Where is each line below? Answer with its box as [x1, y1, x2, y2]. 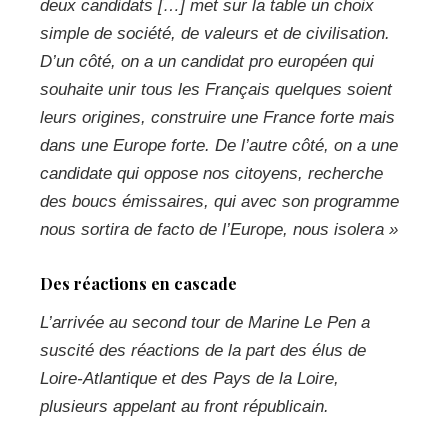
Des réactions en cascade [40, 272, 237, 294]
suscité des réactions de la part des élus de [40, 340, 366, 360]
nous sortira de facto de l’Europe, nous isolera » [40, 219, 398, 239]
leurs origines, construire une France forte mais [40, 107, 395, 127]
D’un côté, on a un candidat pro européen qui [40, 51, 374, 71]
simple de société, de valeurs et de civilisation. [40, 23, 390, 43]
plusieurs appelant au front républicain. [40, 396, 329, 416]
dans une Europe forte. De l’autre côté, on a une [40, 135, 398, 155]
